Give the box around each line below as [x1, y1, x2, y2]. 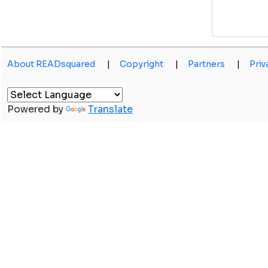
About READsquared [7, 59, 95, 69]
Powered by [7, 103, 66, 115]
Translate [88, 103, 133, 115]
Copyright [120, 59, 163, 69]
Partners [188, 59, 225, 69]
